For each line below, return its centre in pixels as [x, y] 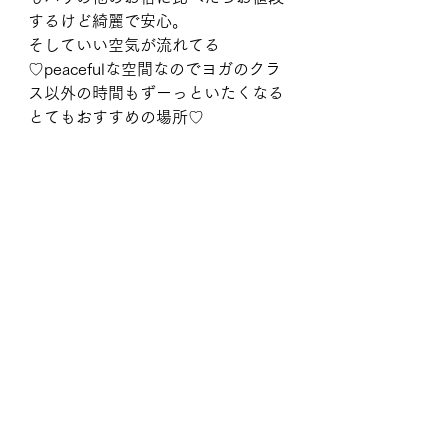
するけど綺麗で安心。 [108, 21]
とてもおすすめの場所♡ [116, 117]
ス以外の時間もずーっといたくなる [156, 93]
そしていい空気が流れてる [124, 45]
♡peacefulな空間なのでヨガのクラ [154, 69]
